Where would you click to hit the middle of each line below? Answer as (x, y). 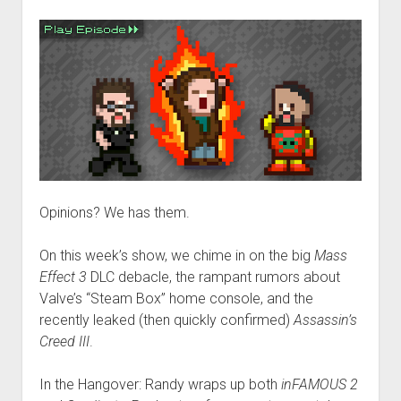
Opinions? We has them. (114, 213)
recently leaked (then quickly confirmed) (166, 320)
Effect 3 (63, 277)
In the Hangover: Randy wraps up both (160, 385)
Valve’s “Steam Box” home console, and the (176, 299)
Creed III (64, 342)
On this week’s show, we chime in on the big (176, 256)
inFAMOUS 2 (319, 385)
